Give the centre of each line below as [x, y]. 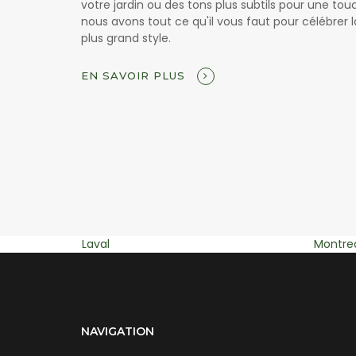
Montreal [106, 244]
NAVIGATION [118, 331]
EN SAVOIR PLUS [135, 75]
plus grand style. [126, 38]
